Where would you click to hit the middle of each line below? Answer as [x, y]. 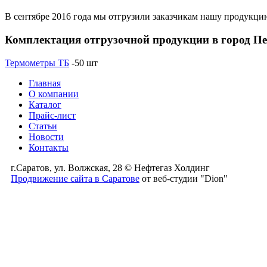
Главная [45, 83]
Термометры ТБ [37, 63]
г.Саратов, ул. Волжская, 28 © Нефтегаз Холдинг [110, 167]
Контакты [49, 147]
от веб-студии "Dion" [184, 178]
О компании [54, 94]
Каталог [45, 104]
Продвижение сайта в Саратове [75, 178]
